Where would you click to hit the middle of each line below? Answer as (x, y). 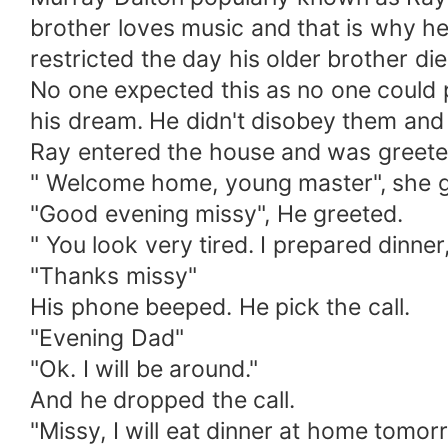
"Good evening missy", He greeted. (216, 214)
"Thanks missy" (113, 276)
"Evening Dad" (107, 338)
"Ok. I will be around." (144, 369)
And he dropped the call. (162, 400)
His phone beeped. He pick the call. (220, 307)
